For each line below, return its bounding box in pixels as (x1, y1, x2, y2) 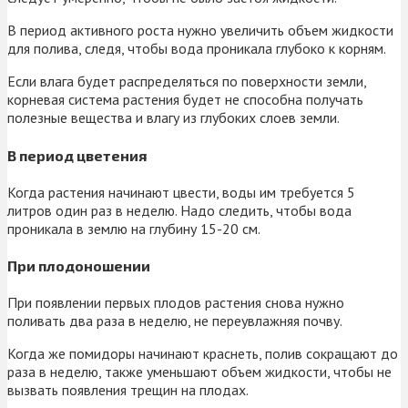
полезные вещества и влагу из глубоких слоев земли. (7, 108, 340, 127)
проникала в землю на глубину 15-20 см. (7, 219, 260, 238)
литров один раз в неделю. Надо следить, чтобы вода (7, 200, 352, 219)
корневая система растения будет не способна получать (7, 90, 363, 109)
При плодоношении (7, 257, 150, 275)
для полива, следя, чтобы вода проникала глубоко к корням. (7, 39, 386, 58)
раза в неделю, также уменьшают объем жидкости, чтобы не (7, 362, 392, 382)
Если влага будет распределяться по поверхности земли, (7, 72, 366, 91)
